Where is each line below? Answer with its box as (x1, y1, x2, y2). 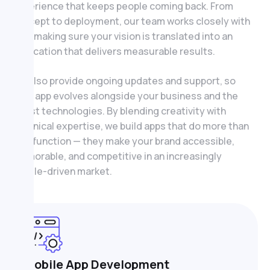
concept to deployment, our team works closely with (12, 14, 250, 28)
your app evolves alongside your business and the (12, 89, 238, 102)
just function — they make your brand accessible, (12, 134, 234, 148)
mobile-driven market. (12, 164, 112, 178)
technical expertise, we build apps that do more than (12, 119, 249, 133)
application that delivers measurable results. (12, 44, 215, 58)
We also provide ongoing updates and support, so (12, 74, 236, 87)
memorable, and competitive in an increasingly (12, 149, 222, 163)
